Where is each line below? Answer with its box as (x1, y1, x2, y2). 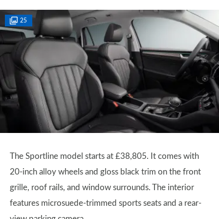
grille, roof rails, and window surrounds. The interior (10, 183, 194, 192)
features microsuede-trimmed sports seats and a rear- (10, 198, 201, 207)
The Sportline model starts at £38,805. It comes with (10, 152, 199, 160)
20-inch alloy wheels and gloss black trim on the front (10, 167, 201, 176)
